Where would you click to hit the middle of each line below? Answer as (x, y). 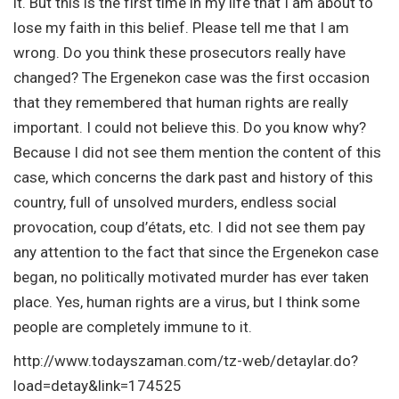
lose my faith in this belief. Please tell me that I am (181, 27)
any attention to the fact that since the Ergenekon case (196, 252)
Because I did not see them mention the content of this (197, 152)
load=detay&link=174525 (98, 385)
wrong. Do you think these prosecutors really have (179, 52)
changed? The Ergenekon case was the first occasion (191, 77)
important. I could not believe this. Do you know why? (190, 127)
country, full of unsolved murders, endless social (175, 202)
